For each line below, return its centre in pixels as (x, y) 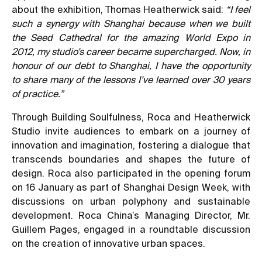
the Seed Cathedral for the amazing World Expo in (131, 37)
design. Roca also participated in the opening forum (131, 173)
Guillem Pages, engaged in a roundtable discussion (131, 229)
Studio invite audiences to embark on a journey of (131, 131)
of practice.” (38, 93)
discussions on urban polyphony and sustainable (131, 201)
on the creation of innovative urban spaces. (108, 243)
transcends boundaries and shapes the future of (131, 159)
